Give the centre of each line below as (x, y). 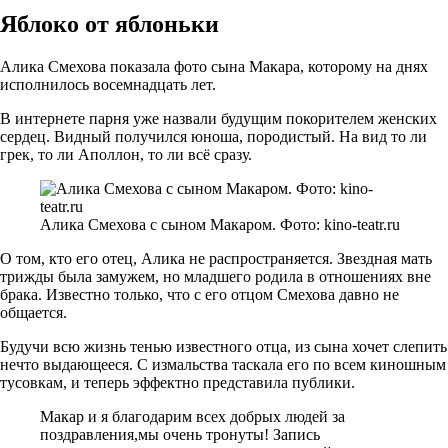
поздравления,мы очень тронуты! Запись (180, 434)
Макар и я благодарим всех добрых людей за (192, 416)
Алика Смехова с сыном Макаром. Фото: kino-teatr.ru (220, 224)
